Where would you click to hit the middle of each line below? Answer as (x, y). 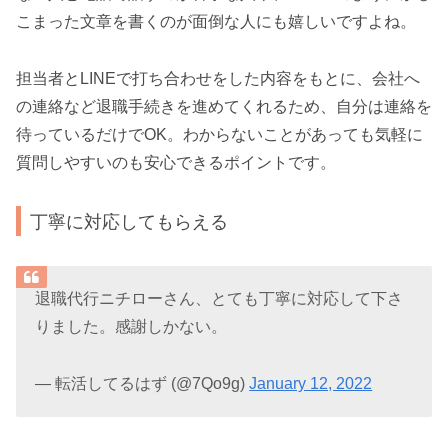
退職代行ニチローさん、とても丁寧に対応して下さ (219, 299)
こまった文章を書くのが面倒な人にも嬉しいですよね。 (216, 22)
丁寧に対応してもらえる (129, 221)
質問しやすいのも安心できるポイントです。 (176, 163)
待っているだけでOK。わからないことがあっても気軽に (219, 135)
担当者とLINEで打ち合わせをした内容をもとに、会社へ (218, 79)
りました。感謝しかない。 (131, 327)
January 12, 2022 (311, 384)
